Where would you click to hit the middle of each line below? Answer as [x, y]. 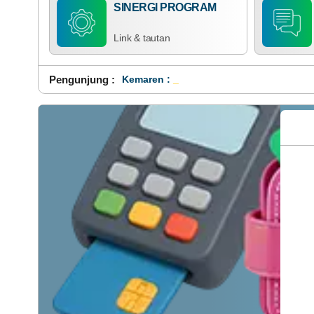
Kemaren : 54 [153, 80]
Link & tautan [142, 38]
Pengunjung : [82, 79]
